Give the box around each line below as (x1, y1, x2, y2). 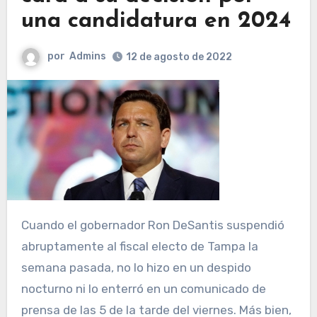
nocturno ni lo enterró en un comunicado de (21, 281, 266, 296)
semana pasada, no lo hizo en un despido (21, 260, 251, 275)
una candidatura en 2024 (21, 9, 291, 33)
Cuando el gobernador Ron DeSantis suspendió (21, 217, 29, 232)
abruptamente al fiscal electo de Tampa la (21, 238, 258, 253)
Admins (69, 50, 106, 62)
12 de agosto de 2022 (126, 50, 232, 63)
